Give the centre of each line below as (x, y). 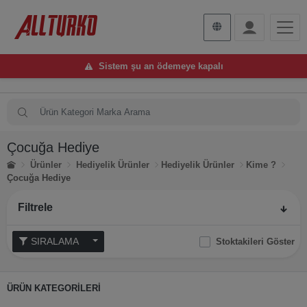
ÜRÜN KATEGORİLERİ (54, 288)
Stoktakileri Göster (255, 241)
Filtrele (35, 207)
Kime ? (261, 165)
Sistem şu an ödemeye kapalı (161, 66)
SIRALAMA (86, 241)
